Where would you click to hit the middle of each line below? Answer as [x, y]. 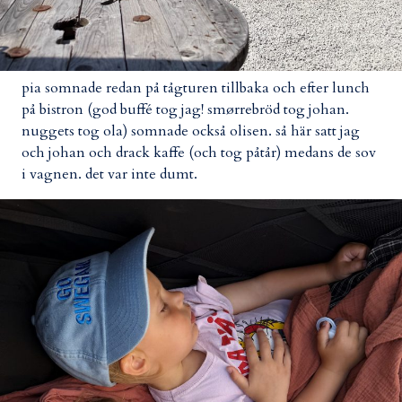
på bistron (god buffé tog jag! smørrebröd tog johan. [185, 110]
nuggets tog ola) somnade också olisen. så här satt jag [191, 131]
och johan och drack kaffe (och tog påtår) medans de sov [199, 153]
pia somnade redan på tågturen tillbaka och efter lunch [196, 88]
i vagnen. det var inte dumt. [109, 175]
